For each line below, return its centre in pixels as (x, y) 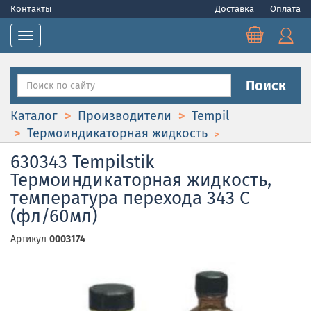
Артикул (30, 239)
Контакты (31, 9)
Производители (125, 116)
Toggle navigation (62, 43)
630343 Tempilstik (82, 162)
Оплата (285, 9)
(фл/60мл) (54, 216)
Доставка (236, 9)
